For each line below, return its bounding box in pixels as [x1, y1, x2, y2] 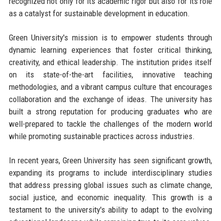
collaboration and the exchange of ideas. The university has [8, 94, 213, 104]
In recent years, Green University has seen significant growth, [8, 155, 213, 165]
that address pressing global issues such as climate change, [8, 180, 213, 190]
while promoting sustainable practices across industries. [8, 131, 195, 141]
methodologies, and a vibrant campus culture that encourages [8, 81, 213, 92]
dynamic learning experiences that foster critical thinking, [8, 44, 213, 55]
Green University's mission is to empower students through [8, 32, 213, 42]
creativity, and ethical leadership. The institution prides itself [8, 57, 213, 67]
